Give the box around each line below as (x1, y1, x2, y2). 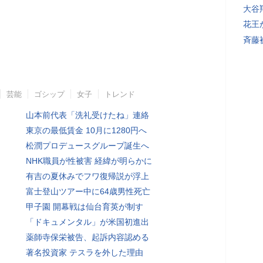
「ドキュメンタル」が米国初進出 (26, 217, 149, 227)
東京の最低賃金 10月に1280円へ (26, 126, 147, 135)
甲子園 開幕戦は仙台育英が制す (26, 202, 143, 211)
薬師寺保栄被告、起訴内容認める (26, 232, 149, 242)
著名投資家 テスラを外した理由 (26, 248, 143, 257)
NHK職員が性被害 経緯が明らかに (26, 156, 152, 166)
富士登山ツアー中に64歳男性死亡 (26, 187, 150, 196)
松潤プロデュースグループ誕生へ (26, 141, 149, 150)
